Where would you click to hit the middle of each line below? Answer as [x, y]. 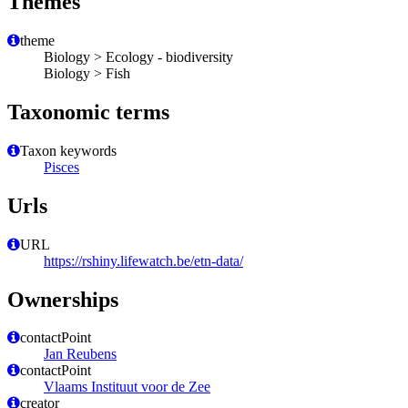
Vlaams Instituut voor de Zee [127, 387]
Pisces [61, 167]
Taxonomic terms [88, 112]
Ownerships [63, 299]
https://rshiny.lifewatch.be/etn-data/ [143, 260]
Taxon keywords [68, 150]
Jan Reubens [80, 354]
